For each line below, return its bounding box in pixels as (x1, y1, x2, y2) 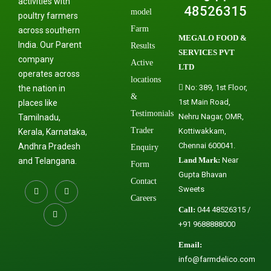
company (18, 54, 54, 64)
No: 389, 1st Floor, (183, 82, 248, 92)
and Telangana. (18, 155, 77, 166)
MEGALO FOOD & (178, 33, 247, 42)
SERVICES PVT (178, 47, 235, 57)
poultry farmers (18, 10, 78, 21)
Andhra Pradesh (18, 141, 80, 151)
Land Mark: (178, 155, 221, 165)
